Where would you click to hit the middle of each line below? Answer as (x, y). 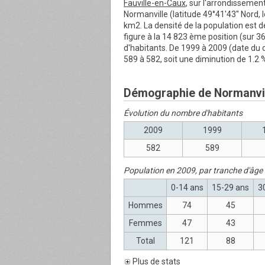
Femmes (145, 223)
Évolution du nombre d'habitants (183, 113)
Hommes (145, 205)
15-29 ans (230, 188)
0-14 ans (187, 188)
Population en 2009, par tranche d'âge (193, 170)
